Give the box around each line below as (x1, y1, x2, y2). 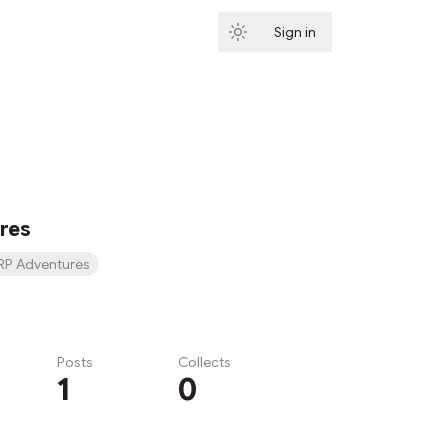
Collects (178, 353, 231, 371)
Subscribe (348, 23, 416, 41)
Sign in (274, 23, 316, 41)
